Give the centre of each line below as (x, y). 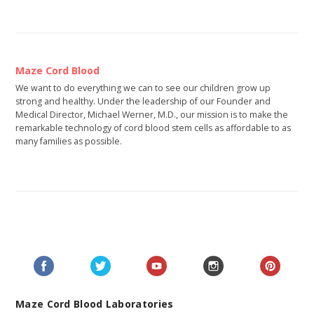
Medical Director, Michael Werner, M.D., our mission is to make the (152, 115)
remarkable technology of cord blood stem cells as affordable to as (153, 128)
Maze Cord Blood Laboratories (95, 303)
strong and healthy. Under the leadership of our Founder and (143, 102)
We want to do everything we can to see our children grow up (143, 88)
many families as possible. (69, 142)
